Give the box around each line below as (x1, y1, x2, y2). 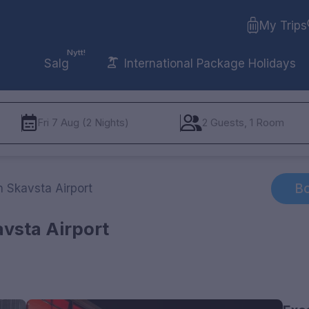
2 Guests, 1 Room (202, 117, 285, 129)
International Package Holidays (120, 56, 296, 70)
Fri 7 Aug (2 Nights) (37, 117, 130, 129)
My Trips (259, 19, 307, 33)
